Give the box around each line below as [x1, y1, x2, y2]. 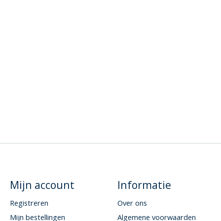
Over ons [117, 197, 147, 208]
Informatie [117, 178, 171, 192]
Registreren [9, 197, 48, 208]
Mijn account [9, 178, 74, 192]
